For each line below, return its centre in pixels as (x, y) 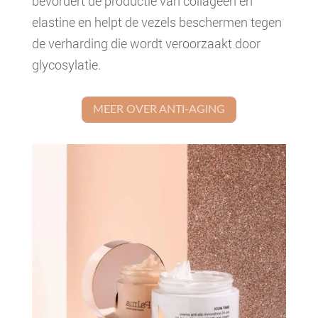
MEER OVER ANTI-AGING (159, 109)
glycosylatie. (66, 65)
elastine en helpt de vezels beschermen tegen (157, 22)
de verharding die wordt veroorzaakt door (146, 43)
